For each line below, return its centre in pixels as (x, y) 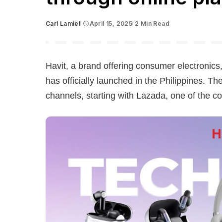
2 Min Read (152, 24)
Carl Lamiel (63, 24)
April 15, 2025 (111, 24)
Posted (56, 28)
